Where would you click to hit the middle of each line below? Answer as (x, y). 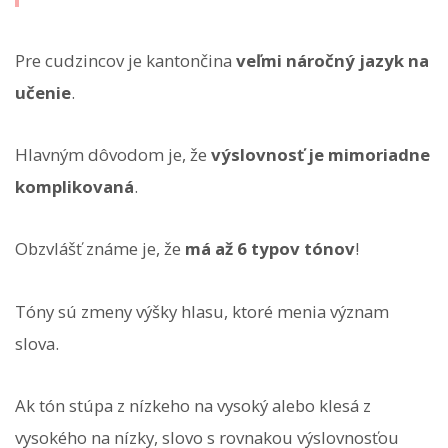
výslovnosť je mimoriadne (320, 155)
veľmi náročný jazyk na (332, 60)
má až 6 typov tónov (270, 249)
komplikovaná (74, 187)
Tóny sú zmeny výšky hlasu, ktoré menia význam (202, 311)
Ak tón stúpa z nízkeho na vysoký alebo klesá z (193, 405)
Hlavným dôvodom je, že (113, 155)
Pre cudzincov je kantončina (125, 60)
